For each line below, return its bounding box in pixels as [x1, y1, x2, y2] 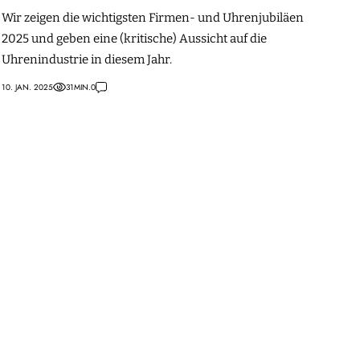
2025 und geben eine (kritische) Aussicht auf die [2, 31, 267, 46]
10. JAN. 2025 [2, 80, 53, 93]
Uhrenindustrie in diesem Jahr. [2, 51, 172, 67]
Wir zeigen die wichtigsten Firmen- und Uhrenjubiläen [2, 10, 304, 25]
